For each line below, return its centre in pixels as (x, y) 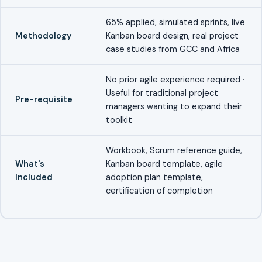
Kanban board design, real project (172, 35)
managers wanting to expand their (174, 106)
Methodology (43, 35)
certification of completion (159, 190)
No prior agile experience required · (175, 79)
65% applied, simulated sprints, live (175, 22)
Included (34, 177)
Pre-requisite (44, 99)
